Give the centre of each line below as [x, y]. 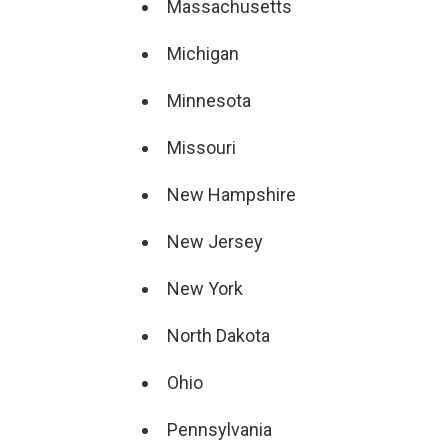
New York [205, 288]
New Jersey [215, 241]
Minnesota [209, 100]
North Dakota [218, 335]
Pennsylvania [219, 429]
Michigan [203, 53]
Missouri [201, 147]
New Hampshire [231, 194]
